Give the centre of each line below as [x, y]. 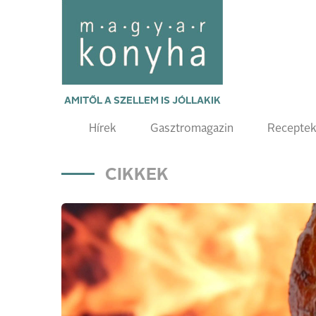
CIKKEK [137, 176]
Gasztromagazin [192, 129]
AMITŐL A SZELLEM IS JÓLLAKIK [142, 101]
